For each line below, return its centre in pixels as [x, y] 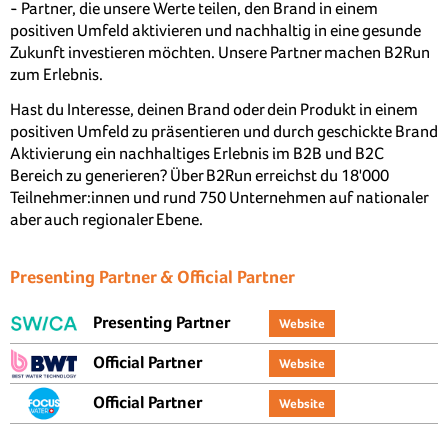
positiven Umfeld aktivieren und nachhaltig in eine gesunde [215, 30]
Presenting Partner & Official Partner [152, 277]
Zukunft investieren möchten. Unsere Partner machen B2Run [220, 52]
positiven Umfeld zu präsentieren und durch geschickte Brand [224, 131]
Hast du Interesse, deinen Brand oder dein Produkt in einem [214, 109]
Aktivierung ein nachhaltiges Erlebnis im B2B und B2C [197, 153]
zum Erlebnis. [56, 74]
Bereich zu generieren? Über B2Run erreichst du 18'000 [199, 175]
